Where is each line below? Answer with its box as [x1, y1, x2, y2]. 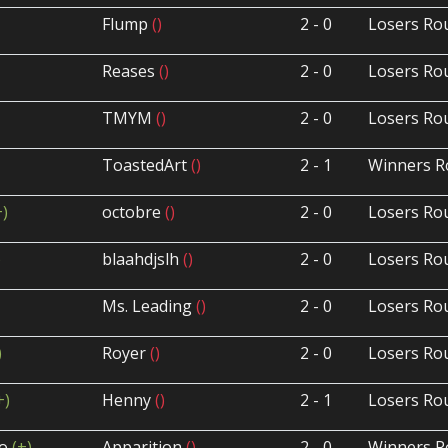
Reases [102, 60, 160, 83]
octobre [102, 201, 166, 224]
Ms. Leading [102, 295, 197, 318]
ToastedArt [102, 154, 192, 177]
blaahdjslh [102, 248, 184, 271]
